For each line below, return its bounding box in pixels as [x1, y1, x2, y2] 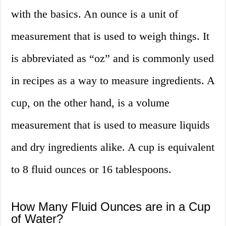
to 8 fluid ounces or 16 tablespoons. [11, 163, 172, 176]
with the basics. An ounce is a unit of [11, 8, 179, 21]
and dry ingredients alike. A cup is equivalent [11, 141, 215, 154]
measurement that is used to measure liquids [11, 119, 210, 132]
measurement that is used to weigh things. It [11, 30, 210, 43]
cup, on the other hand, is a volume [11, 96, 170, 109]
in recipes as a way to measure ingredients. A [11, 74, 215, 87]
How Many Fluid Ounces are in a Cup [11, 200, 211, 214]
